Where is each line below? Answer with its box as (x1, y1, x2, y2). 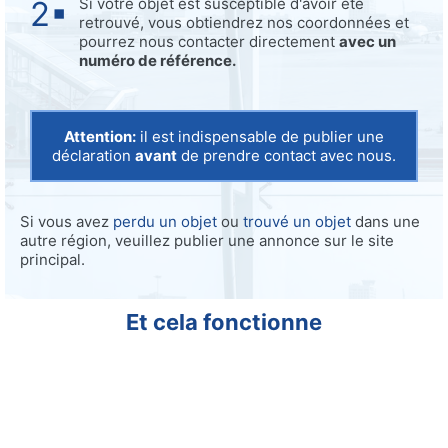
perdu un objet (113, 212, 217, 232)
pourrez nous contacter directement (79, 32, 339, 52)
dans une (351, 212, 420, 232)
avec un (339, 32, 396, 52)
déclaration (52, 146, 135, 166)
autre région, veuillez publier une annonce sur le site (20, 231, 394, 251)
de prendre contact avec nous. (177, 146, 396, 166)
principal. (20, 250, 85, 270)
